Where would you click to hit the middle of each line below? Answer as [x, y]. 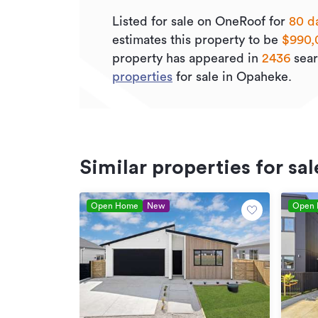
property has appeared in [187, 58]
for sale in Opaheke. [232, 77]
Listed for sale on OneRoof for [201, 21]
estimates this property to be [197, 40]
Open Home [115, 206]
